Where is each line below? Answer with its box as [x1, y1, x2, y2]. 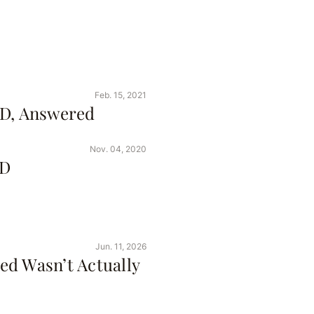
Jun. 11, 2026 [95, 241, 146, 252]
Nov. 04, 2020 [89, 144, 146, 154]
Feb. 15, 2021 [94, 90, 146, 100]
